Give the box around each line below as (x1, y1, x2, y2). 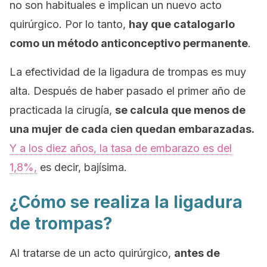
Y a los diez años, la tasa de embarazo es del (10, 142, 232, 154)
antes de (174, 247, 220, 259)
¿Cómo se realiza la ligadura (10, 192, 243, 212)
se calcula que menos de (115, 104, 246, 116)
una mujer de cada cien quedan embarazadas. (10, 123, 254, 135)
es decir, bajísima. (37, 161, 127, 173)
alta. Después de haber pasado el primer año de (10, 85, 246, 97)
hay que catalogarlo (129, 18, 235, 30)
